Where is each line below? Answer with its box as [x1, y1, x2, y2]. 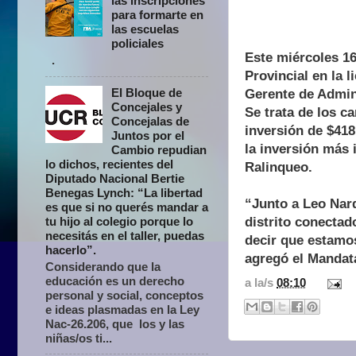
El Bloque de [111, 85, 183, 99]
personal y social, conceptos [45, 288, 203, 302]
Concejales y [111, 99, 183, 114]
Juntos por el [111, 128, 185, 142]
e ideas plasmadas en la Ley [45, 302, 199, 316]
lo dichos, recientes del [45, 157, 173, 171]
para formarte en [111, 8, 204, 22]
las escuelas [111, 22, 180, 37]
